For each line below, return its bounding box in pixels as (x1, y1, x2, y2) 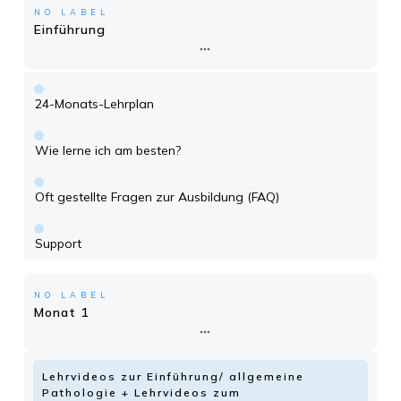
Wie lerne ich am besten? (35, 142, 181, 159)
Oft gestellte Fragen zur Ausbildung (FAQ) (35, 189, 279, 206)
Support (35, 235, 81, 252)
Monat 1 (34, 304, 89, 321)
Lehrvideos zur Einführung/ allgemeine (42, 370, 304, 384)
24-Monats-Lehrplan (35, 96, 154, 113)
